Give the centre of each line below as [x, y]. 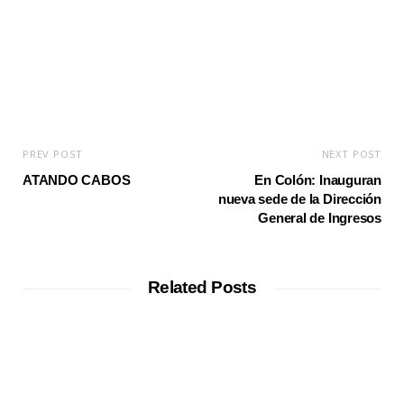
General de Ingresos [320, 218]
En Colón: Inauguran [318, 180]
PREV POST [53, 154]
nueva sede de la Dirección [299, 199]
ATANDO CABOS [77, 180]
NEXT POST [351, 154]
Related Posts [202, 287]
